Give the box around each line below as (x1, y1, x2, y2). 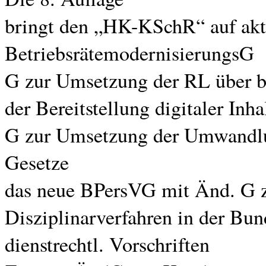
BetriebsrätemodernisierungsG (5, 39, 254, 66)
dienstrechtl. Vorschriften (5, 230, 210, 258)
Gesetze (5, 148, 69, 176)
